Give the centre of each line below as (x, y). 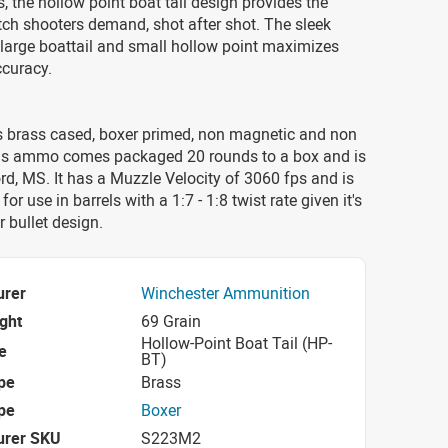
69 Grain (171, 320)
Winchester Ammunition (225, 292)
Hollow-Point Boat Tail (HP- (236, 343)
